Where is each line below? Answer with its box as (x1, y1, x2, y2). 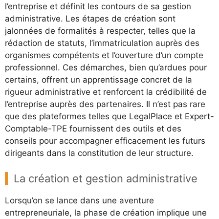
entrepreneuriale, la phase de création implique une (5, 207, 207, 218)
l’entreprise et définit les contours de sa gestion (5, 1, 191, 12)
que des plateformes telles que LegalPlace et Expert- (5, 111, 214, 122)
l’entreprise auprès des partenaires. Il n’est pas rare (5, 99, 205, 109)
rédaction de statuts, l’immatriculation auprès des (5, 38, 199, 48)
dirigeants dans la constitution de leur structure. (5, 148, 194, 158)
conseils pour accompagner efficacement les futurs (5, 136, 205, 146)
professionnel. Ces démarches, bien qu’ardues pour (5, 63, 207, 73)
